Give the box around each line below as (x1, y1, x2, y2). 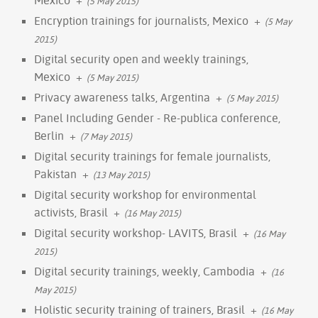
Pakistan (34, 166, 77, 181)
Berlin (34, 128, 64, 143)
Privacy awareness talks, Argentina (34, 89, 210, 104)
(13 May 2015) (93, 168, 150, 180)
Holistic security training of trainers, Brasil (34, 302, 245, 317)
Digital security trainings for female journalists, (34, 148, 270, 163)
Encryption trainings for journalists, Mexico (34, 13, 248, 28)
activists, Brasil (34, 204, 108, 219)
